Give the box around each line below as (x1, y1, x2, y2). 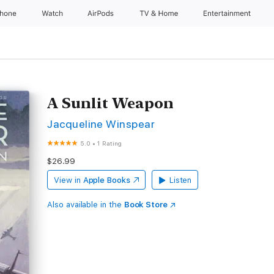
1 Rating (97, 139, 122, 147)
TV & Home (139, 9, 180, 18)
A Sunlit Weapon (47, 94, 174, 112)
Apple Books (83, 176, 130, 185)
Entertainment (204, 9, 253, 18)
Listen (169, 176, 192, 185)
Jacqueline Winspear (47, 117, 155, 130)
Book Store (124, 200, 168, 209)
